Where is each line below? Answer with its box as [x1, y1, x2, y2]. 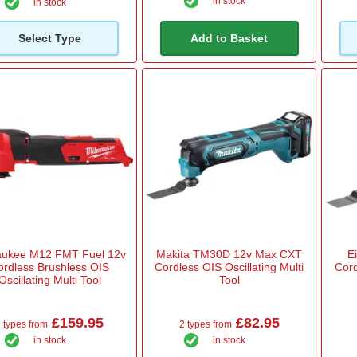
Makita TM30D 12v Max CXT [156, 248, 303, 261]
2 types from [178, 319, 232, 331]
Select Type [18, 31, 81, 45]
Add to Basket [190, 31, 269, 45]
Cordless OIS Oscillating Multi [155, 261, 304, 274]
